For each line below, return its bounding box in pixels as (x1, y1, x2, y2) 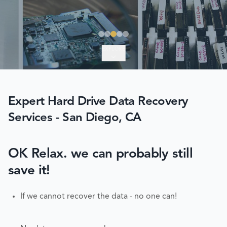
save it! (8, 164, 50, 177)
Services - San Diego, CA (8, 112, 141, 124)
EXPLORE (101, 47, 126, 52)
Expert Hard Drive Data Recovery (8, 96, 188, 108)
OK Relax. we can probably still (8, 147, 193, 161)
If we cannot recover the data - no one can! (20, 192, 177, 201)
